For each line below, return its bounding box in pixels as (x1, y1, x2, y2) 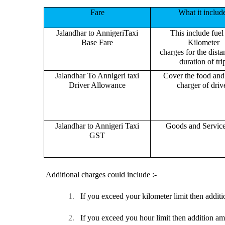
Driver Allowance (69, 80, 126, 89)
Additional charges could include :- (46, 170, 157, 179)
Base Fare (81, 38, 113, 47)
